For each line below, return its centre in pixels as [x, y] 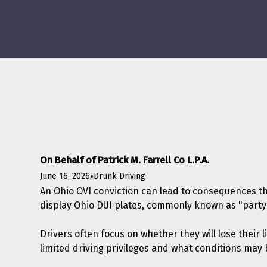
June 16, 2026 [65, 176]
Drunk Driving [120, 176]
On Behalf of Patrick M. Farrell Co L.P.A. [125, 160]
